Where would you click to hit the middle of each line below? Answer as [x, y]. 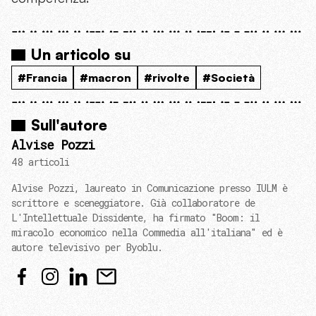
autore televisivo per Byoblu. [87, 248]
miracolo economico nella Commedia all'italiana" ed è [147, 233]
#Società [229, 78]
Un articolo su [81, 55]
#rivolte [167, 78]
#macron [105, 78]
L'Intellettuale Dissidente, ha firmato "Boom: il [135, 218]
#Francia [42, 78]
